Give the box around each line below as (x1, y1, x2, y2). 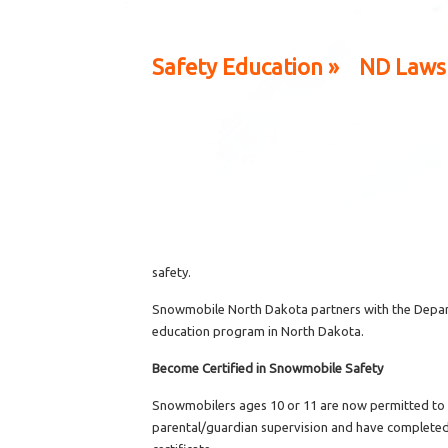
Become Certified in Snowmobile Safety (152, 361, 383, 375)
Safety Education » (152, 54, 339, 79)
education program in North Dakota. (152, 324, 364, 338)
